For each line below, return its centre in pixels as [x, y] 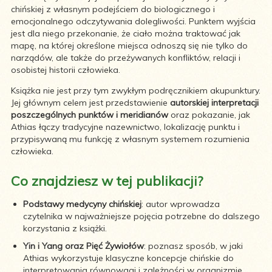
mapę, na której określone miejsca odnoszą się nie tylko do [129, 45]
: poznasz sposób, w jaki [193, 246]
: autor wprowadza [181, 204]
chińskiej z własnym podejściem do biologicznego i [113, 9]
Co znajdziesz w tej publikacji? [107, 181]
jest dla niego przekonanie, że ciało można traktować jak [126, 33]
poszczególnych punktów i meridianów [90, 114]
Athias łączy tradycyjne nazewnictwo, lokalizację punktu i [125, 127]
